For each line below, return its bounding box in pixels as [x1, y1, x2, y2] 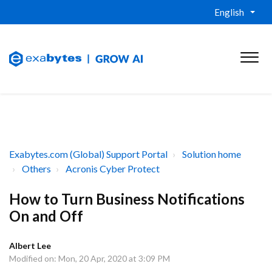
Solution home [182, 148, 241, 160]
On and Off [9, 207, 83, 225]
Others [22, 163, 51, 174]
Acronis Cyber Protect [66, 163, 160, 174]
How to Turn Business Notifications [9, 190, 245, 208]
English [214, 7, 244, 18]
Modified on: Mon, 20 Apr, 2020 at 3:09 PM [9, 253, 170, 263]
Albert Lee [9, 240, 51, 251]
